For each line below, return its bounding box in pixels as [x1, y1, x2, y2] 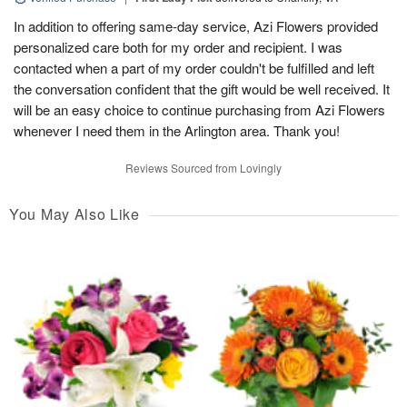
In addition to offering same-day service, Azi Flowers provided [14, 16, 378, 36]
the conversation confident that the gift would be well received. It [14, 79, 390, 99]
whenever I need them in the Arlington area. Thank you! [14, 121, 340, 141]
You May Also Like [9, 203, 140, 225]
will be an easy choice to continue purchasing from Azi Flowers [14, 100, 385, 120]
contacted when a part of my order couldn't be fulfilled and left [14, 58, 374, 78]
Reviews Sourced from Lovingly [125, 160, 282, 176]
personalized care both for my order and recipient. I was [14, 37, 342, 57]
